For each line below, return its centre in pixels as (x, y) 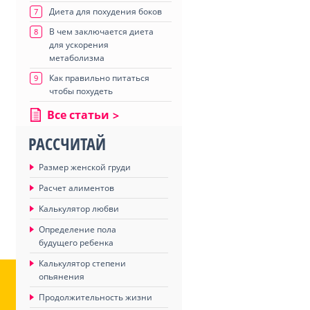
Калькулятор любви (79, 209)
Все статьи (78, 115)
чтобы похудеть (81, 91)
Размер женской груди (85, 167)
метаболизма (77, 58)
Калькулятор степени (82, 263)
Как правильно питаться (99, 78)
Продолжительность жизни (95, 297)
